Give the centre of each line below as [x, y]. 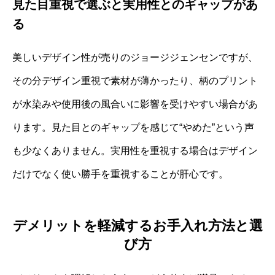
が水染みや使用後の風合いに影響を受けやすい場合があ [135, 104]
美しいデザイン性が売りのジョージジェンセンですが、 [135, 57]
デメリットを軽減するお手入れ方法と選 [137, 226]
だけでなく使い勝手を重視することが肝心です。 [120, 174]
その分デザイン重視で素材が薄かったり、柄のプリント [135, 80]
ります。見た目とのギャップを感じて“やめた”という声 [133, 127]
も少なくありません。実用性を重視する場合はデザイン [135, 150]
